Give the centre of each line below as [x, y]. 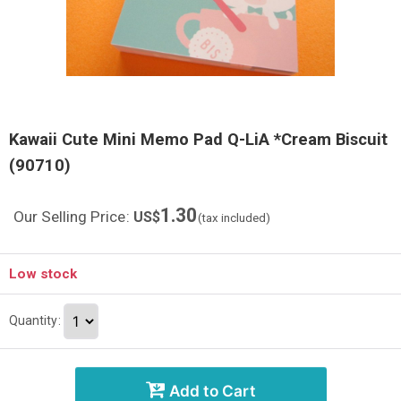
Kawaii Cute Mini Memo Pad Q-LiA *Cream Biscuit [198, 139]
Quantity [33, 320]
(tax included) [234, 218]
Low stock [43, 274]
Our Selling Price [69, 217]
